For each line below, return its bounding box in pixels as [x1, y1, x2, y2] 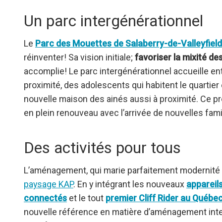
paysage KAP [24, 179, 73, 190]
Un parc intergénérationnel [24, 11, 203, 31]
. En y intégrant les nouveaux [73, 179, 186, 190]
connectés [24, 193, 67, 204]
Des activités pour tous [24, 138, 181, 158]
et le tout [67, 193, 106, 204]
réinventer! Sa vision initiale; [24, 52, 135, 63]
